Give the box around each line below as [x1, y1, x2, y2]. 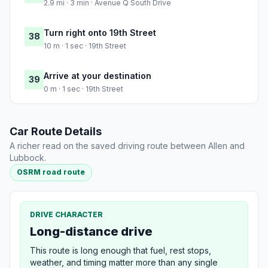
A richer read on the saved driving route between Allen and [10, 141, 245, 151]
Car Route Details [10, 125, 102, 138]
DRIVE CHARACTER [30, 209, 103, 219]
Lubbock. [10, 153, 46, 163]
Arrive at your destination [44, 71, 151, 81]
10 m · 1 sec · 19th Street [44, 41, 126, 51]
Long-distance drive [30, 224, 153, 239]
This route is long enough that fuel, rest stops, [30, 245, 211, 255]
